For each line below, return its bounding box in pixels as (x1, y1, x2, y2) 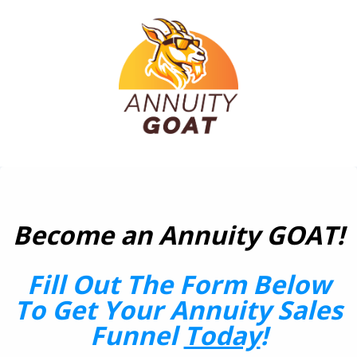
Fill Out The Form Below (26, 266, 331, 301)
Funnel (89, 317, 184, 352)
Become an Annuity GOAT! (13, 217, 344, 252)
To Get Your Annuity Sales (14, 292, 343, 327)
